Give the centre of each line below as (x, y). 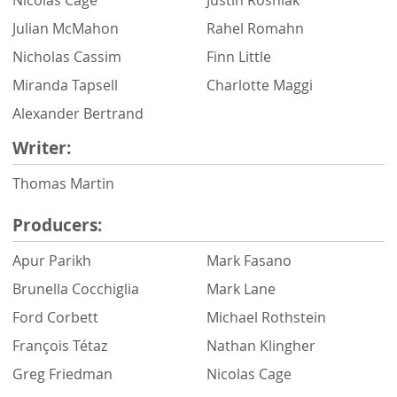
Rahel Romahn (255, 28)
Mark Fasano (249, 260)
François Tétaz (60, 345)
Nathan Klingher (261, 345)
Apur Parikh (52, 260)
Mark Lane (241, 288)
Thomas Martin (63, 183)
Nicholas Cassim (67, 56)
